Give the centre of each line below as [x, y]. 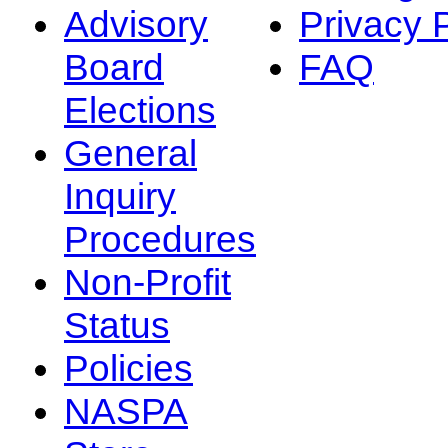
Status [117, 324]
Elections [140, 109]
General [130, 152]
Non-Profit [147, 281]
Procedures [160, 238]
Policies [128, 367]
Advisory [136, 23]
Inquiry [120, 195]
